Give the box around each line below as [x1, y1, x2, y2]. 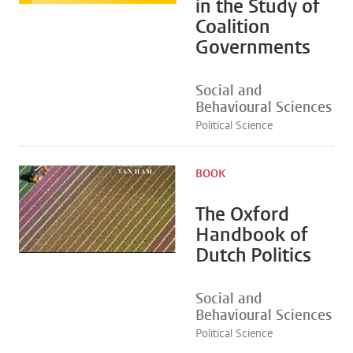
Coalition [195, 14, 270, 39]
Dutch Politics [195, 243, 311, 268]
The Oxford [195, 202, 289, 227]
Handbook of [195, 222, 308, 247]
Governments [195, 35, 310, 60]
